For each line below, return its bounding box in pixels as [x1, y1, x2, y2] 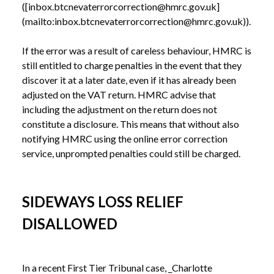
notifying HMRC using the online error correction [22, 133, 228, 145]
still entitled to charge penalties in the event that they [22, 59, 242, 72]
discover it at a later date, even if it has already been [22, 74, 236, 86]
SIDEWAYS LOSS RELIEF [22, 193, 183, 211]
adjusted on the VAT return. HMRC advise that [22, 89, 216, 101]
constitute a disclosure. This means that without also [22, 118, 239, 130]
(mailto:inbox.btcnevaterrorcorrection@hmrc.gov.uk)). [22, 15, 251, 28]
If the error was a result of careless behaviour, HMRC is [22, 45, 251, 57]
